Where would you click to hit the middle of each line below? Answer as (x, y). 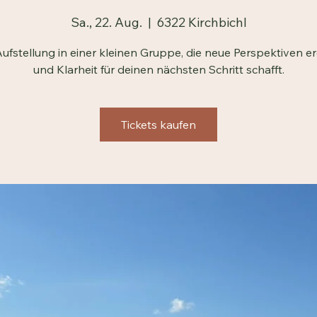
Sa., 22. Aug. (106, 89)
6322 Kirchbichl (202, 89)
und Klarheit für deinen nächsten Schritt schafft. (158, 136)
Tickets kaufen (158, 191)
